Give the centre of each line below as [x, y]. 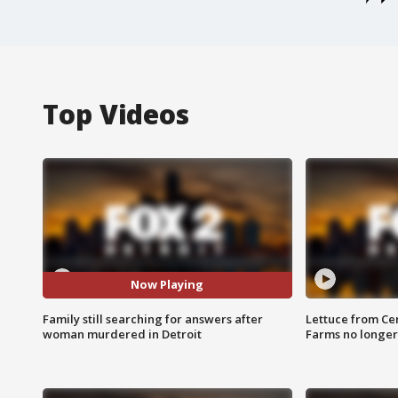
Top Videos [116, 114]
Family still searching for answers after [153, 318]
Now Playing [167, 285]
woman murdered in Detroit [122, 334]
